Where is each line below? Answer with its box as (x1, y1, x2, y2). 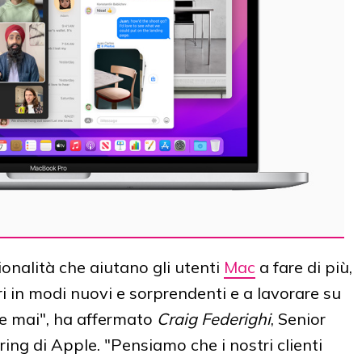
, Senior (271, 308, 326, 329)
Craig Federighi (157, 308, 271, 329)
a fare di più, (255, 256, 352, 277)
